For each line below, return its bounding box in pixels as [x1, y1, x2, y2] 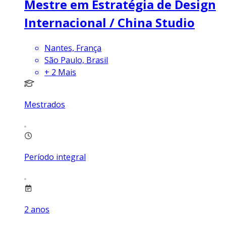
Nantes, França [44, 42, 101, 53]
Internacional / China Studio [24, 14, 195, 31]
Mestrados [24, 98, 65, 110]
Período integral [24, 151, 86, 162]
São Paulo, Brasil [44, 54, 108, 66]
